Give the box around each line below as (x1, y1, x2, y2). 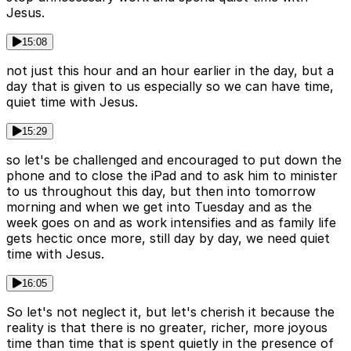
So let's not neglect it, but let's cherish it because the (6, 304, 335, 320)
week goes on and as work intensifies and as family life (6, 215, 336, 231)
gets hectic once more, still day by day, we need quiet (6, 230, 330, 247)
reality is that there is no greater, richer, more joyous (6, 320, 327, 336)
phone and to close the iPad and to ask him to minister (6, 168, 338, 184)
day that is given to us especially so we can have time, (6, 78, 334, 95)
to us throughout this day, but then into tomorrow (6, 183, 316, 200)
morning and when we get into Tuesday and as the (6, 199, 312, 215)
